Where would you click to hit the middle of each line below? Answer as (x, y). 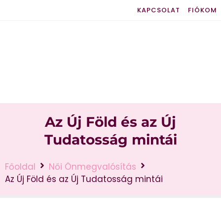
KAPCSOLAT (159, 10)
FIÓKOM (203, 10)
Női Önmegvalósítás (92, 166)
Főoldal (20, 166)
